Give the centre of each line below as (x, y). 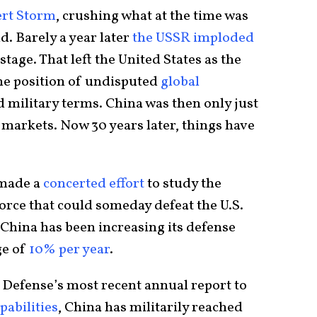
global (180, 82)
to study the (183, 184)
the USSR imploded (193, 39)
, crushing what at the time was (152, 17)
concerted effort (94, 184)
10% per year (69, 250)
